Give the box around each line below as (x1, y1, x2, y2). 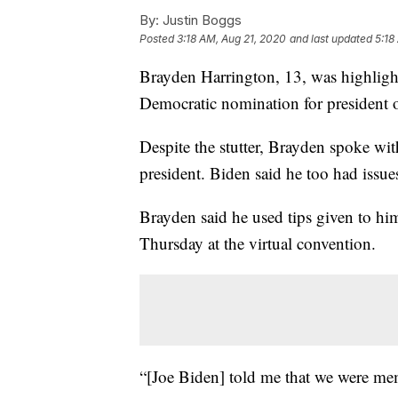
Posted (139, 31, 177, 45)
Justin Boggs (159, 11, 242, 28)
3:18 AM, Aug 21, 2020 (177, 31, 286, 45)
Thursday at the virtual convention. (139, 231, 376, 254)
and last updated (290, 31, 372, 45)
